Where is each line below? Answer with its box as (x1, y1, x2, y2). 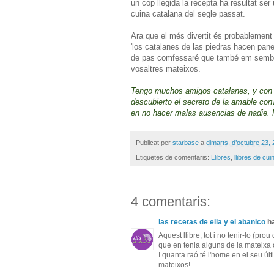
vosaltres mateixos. (131, 64, 201, 73)
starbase (172, 138, 199, 146)
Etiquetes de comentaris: (136, 154, 211, 161)
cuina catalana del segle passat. (131, 9, 245, 18)
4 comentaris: (131, 194, 210, 210)
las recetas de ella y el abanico (158, 218, 265, 227)
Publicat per (136, 138, 172, 146)
